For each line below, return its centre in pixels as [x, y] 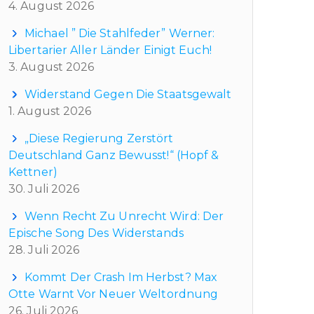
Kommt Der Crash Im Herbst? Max [121, 277]
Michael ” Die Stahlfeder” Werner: [120, 33]
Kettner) [33, 172]
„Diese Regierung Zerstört [99, 138]
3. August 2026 [52, 67]
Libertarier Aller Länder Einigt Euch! [110, 50]
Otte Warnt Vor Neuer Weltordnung [114, 294]
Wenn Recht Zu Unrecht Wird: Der [124, 216]
